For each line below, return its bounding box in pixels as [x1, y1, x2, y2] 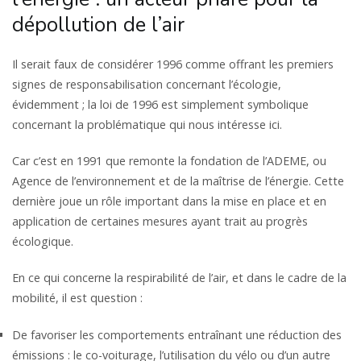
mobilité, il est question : [12, 290, 143, 306]
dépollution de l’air [12, 11, 185, 39]
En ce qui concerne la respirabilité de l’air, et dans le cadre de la [12, 270, 346, 286]
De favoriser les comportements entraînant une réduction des [12, 326, 342, 342]
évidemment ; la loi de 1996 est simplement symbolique [12, 97, 309, 113]
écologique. [12, 234, 73, 250]
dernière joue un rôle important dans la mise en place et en [12, 193, 326, 210]
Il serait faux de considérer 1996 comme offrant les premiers [12, 56, 334, 73]
